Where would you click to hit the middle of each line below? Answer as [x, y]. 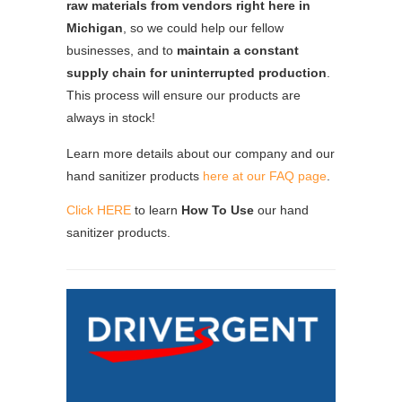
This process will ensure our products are [184, 95]
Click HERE [99, 210]
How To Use [218, 210]
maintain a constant [238, 50]
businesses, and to [122, 50]
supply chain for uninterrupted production [197, 72]
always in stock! [111, 117]
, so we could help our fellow [203, 27]
